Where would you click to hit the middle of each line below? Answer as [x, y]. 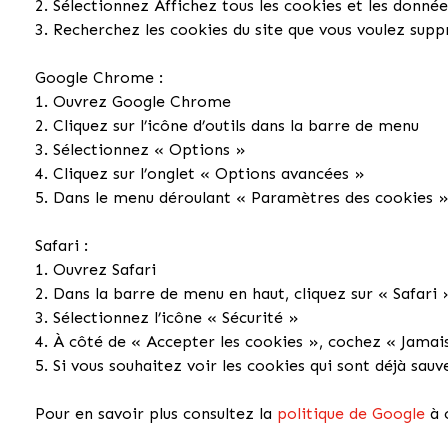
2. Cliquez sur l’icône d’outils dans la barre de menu [227, 125]
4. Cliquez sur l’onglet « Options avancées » [200, 173]
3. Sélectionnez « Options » [141, 149]
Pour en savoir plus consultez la [156, 413]
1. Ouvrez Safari [96, 269]
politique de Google [351, 413]
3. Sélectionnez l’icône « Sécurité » [167, 317]
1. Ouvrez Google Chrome [133, 101]
